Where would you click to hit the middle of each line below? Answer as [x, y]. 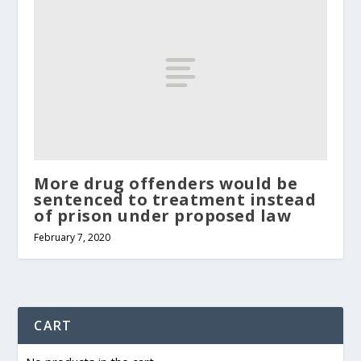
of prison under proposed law [163, 216]
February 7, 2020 [73, 238]
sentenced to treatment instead [175, 200]
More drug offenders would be [166, 184]
